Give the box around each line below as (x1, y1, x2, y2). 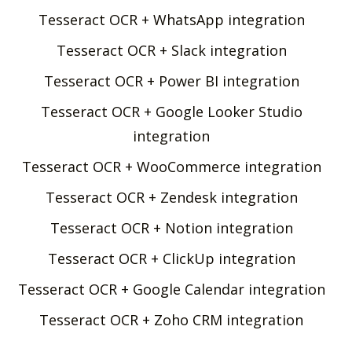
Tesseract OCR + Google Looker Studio (40, 101, 302, 121)
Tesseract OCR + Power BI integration (43, 71, 299, 90)
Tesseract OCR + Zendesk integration (45, 187, 298, 207)
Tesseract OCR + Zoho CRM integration (39, 310, 303, 329)
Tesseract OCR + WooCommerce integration (21, 156, 321, 176)
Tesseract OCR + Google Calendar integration (17, 279, 325, 299)
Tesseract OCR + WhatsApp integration (38, 9, 305, 29)
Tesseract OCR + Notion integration (49, 218, 293, 237)
